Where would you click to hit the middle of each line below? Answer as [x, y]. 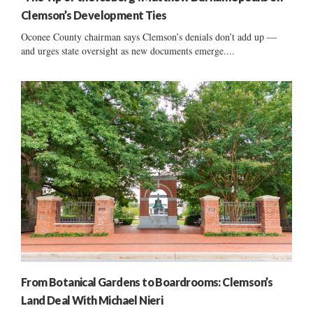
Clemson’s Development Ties [94, 15]
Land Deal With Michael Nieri [92, 300]
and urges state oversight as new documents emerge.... [128, 51]
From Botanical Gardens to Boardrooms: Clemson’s [147, 282]
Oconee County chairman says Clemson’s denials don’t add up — [149, 37]
